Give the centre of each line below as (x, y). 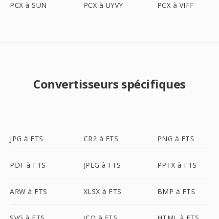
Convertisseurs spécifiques (109, 84)
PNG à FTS (176, 139)
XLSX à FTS (102, 191)
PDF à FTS (28, 165)
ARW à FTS (29, 191)
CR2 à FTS (101, 139)
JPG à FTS (27, 139)
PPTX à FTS (177, 165)
